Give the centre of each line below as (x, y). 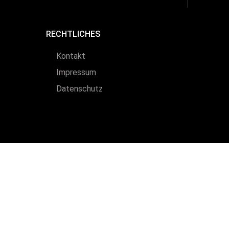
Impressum (76, 72)
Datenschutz (79, 88)
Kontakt (71, 56)
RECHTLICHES (73, 34)
